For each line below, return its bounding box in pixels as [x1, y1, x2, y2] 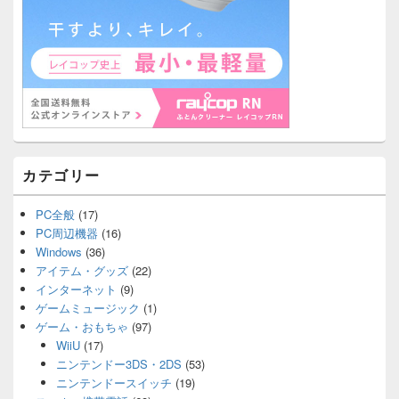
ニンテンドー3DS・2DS [55, 355, 182, 372]
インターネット [36, 281, 117, 297]
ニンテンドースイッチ [55, 374, 172, 391]
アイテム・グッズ [36, 262, 128, 279]
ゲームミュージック [36, 299, 140, 316]
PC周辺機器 [36, 224, 98, 241]
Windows [36, 243, 82, 260]
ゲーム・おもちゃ [36, 318, 128, 335]
